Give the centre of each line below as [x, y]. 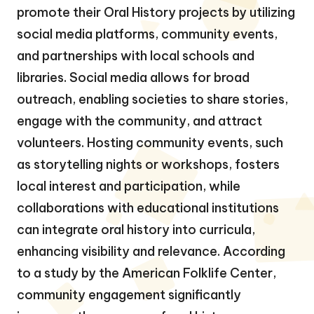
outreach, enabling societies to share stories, [152, 99]
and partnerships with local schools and [136, 55]
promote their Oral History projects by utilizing [156, 12]
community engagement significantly [129, 294]
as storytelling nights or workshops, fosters [148, 164]
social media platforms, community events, [147, 34]
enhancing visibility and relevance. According [151, 251]
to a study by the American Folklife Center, [146, 273]
